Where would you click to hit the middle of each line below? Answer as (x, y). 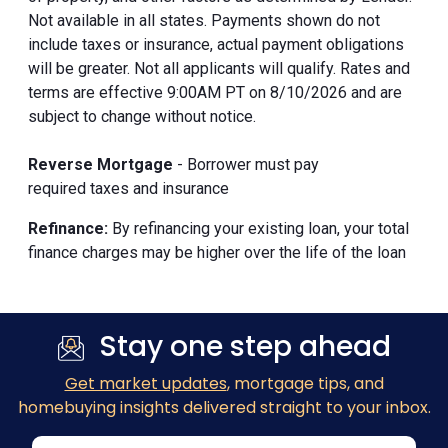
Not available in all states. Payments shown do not (204, 20)
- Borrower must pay (246, 164)
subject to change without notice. (142, 116)
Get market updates (145, 383)
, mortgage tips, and (305, 383)
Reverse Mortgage (100, 164)
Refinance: (70, 228)
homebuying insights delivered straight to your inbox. (224, 407)
